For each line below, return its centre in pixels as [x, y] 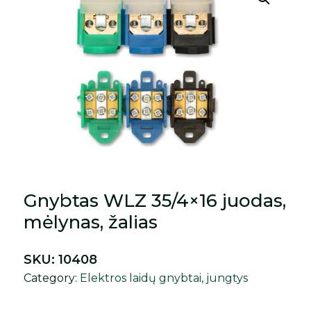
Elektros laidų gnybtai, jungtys [164, 278]
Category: [52, 278]
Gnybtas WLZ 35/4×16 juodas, [155, 200]
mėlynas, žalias [91, 222]
